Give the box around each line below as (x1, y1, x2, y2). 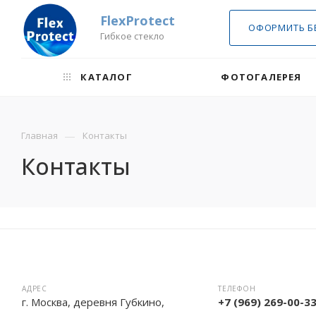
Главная (21, 129, 58, 142)
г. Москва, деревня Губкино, (22, 295, 164, 309)
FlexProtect (100, 12, 175, 29)
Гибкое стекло (100, 30, 164, 42)
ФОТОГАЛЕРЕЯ (221, 71, 302, 83)
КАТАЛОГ (78, 71, 133, 83)
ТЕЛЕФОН (218, 284, 256, 293)
